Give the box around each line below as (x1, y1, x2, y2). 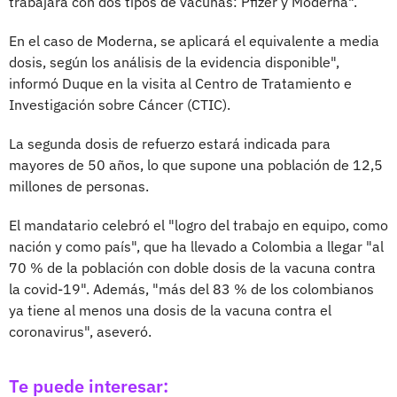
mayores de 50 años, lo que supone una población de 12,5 (9, 155, 383, 174)
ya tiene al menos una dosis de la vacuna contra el (9, 300, 331, 319)
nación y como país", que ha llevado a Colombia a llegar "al (9, 237, 384, 255)
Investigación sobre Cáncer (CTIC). (9, 95, 230, 113)
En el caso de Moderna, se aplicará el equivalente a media (9, 31, 379, 50)
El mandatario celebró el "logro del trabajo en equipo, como (9, 215, 388, 234)
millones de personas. (9, 176, 149, 195)
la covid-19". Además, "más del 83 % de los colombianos (9, 279, 374, 298)
